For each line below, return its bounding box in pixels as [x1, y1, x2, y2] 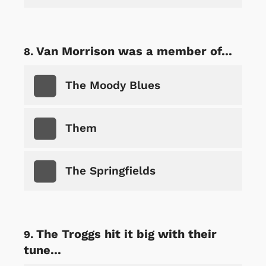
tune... [24, 242, 61, 257]
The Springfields [65, 163, 156, 178]
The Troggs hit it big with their [36, 226, 217, 241]
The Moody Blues [65, 78, 160, 92]
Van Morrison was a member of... [36, 43, 232, 58]
